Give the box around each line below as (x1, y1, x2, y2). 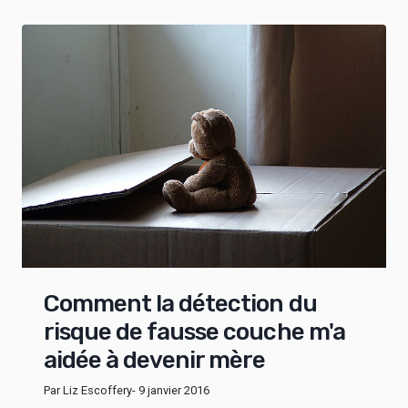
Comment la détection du (44, 290, 317, 319)
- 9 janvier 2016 (132, 383, 209, 398)
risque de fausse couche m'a (44, 318, 345, 347)
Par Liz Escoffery (44, 383, 132, 398)
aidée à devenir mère (44, 346, 266, 375)
